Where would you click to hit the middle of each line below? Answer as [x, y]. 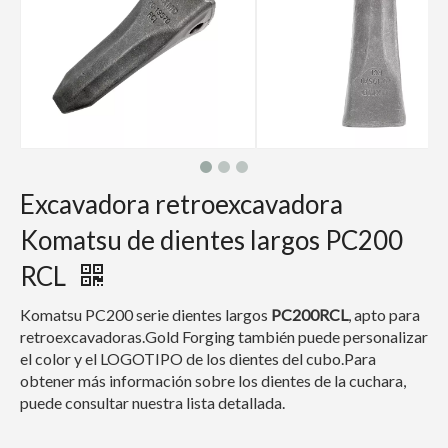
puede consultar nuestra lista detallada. [152, 402]
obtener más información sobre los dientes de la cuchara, [213, 380]
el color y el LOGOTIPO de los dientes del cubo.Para [198, 358]
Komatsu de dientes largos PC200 [211, 240]
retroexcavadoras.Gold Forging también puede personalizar [224, 336]
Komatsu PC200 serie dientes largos [144, 314]
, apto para [384, 314]
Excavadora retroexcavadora [181, 204]
